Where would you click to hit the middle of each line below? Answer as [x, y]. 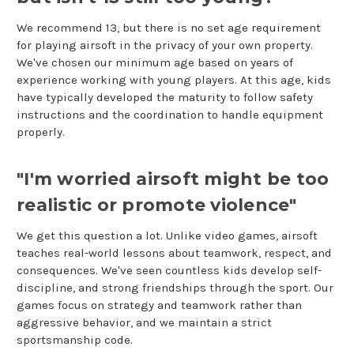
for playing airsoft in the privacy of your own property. [165, 45]
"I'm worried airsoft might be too [173, 179]
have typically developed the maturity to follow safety [165, 98]
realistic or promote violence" [157, 205]
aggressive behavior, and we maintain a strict [144, 323]
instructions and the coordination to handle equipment [170, 115]
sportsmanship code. [75, 340]
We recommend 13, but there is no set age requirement [169, 28]
